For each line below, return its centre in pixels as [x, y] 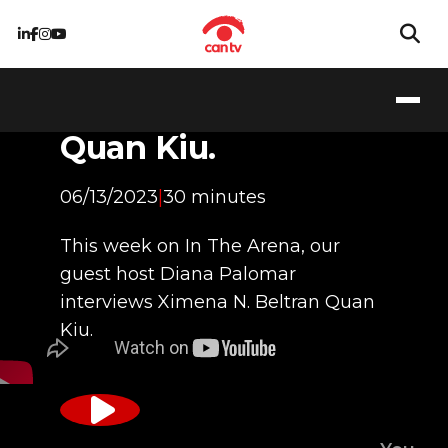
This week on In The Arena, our [200, 245]
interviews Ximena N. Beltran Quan [217, 301]
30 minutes [214, 196]
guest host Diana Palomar [178, 273]
